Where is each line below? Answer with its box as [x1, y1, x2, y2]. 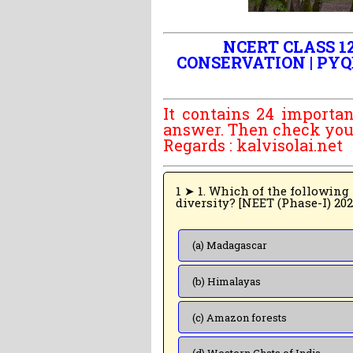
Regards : [163, 134, 236, 155]
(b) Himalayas [191, 273, 261, 288]
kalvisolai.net [236, 134, 343, 155]
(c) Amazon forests [191, 310, 287, 325]
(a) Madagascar [191, 238, 267, 253]
